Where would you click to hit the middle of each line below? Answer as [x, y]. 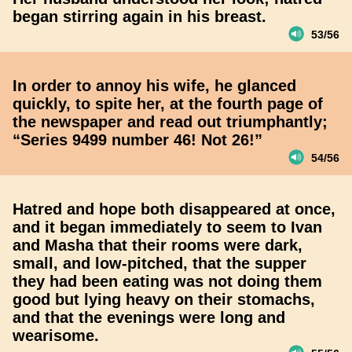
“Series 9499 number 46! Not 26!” [137, 140]
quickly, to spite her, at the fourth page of [168, 104]
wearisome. [56, 335]
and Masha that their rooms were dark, [158, 245]
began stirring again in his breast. [139, 16]
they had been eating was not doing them [167, 281]
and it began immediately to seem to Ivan [167, 227]
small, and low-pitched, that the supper [159, 263]
